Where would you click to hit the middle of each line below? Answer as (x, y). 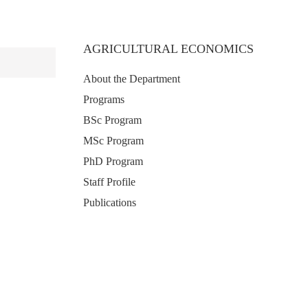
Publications (110, 202)
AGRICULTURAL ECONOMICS (168, 49)
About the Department (132, 79)
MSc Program (113, 141)
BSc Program (112, 120)
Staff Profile (109, 182)
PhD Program (113, 161)
